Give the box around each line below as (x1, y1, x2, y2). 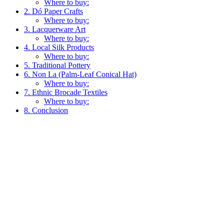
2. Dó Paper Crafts (24, 6, 83, 15)
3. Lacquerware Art (24, 24, 85, 33)
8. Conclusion (24, 105, 68, 114)
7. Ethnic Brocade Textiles (24, 87, 107, 96)
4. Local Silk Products (24, 42, 94, 51)
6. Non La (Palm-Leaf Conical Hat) (24, 69, 136, 78)
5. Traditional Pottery (24, 60, 90, 69)
